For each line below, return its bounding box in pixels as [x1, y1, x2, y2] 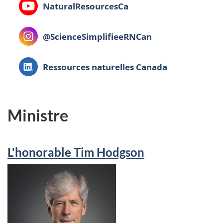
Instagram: [19, 30, 67, 43]
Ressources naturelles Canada [43, 61, 168, 73]
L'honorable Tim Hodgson [7, 144, 144, 159]
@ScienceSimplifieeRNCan [43, 30, 152, 43]
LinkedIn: [19, 61, 60, 73]
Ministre [7, 106, 68, 125]
